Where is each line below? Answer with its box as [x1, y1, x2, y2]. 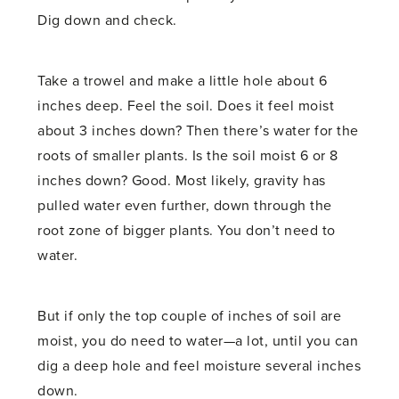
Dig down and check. [37, 11, 177, 29]
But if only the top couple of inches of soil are [37, 306, 342, 325]
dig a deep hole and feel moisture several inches [37, 356, 362, 375]
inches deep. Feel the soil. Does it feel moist [37, 96, 335, 115]
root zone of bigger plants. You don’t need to [37, 221, 336, 240]
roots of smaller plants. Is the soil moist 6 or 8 [37, 146, 338, 165]
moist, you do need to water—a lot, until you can [37, 331, 359, 350]
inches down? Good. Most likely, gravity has [37, 171, 326, 190]
